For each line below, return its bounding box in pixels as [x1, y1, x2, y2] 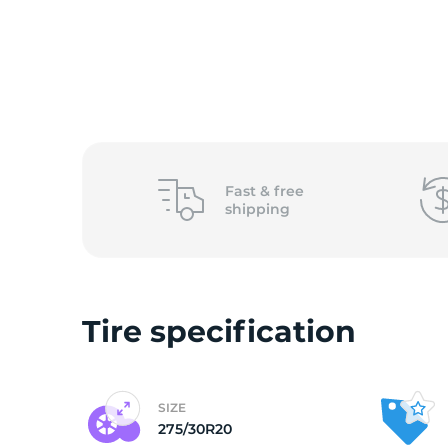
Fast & [224, 182, 274, 200]
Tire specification [82, 313, 356, 350]
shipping [224, 200, 290, 218]
